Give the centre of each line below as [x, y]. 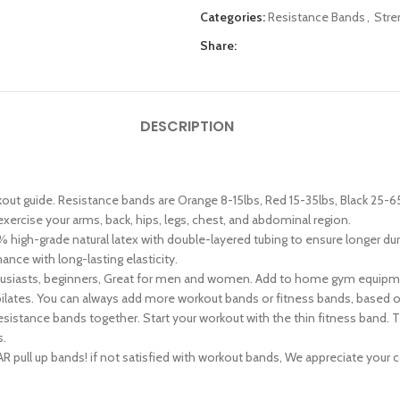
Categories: [233, 17]
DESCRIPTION [187, 126]
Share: [218, 46]
